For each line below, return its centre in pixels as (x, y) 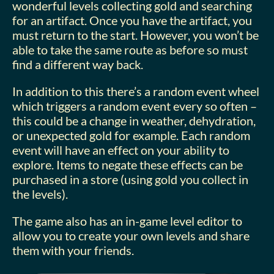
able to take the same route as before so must (130, 49)
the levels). (40, 194)
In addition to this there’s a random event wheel (136, 91)
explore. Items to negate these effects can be (128, 164)
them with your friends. (73, 250)
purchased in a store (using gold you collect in (130, 179)
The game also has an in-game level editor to (127, 220)
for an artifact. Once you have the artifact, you (132, 20)
